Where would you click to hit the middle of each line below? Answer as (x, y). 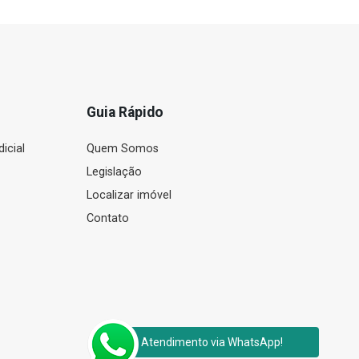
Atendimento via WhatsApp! (212, 342)
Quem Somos (122, 149)
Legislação (114, 172)
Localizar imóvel (129, 195)
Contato (107, 218)
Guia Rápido (125, 112)
